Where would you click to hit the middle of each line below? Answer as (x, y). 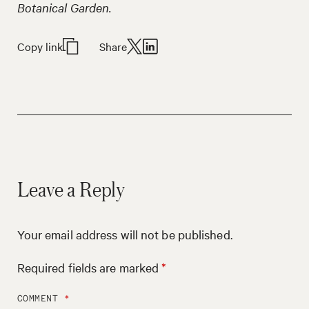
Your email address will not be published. (124, 235)
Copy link (40, 46)
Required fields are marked (89, 268)
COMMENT (40, 299)
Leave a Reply (71, 189)
